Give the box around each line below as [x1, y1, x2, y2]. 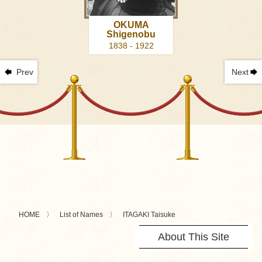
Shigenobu [106, 29, 156, 40]
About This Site [158, 231, 229, 243]
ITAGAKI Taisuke [123, 211, 175, 219]
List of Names [60, 211, 103, 219]
